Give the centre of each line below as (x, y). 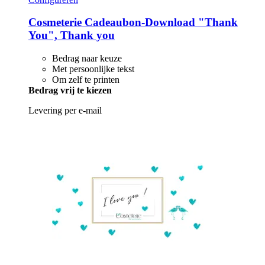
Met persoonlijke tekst (93, 69)
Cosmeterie (55, 22)
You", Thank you (72, 35)
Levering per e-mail (65, 110)
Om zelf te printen (86, 79)
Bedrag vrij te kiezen (70, 90)
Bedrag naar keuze (87, 58)
